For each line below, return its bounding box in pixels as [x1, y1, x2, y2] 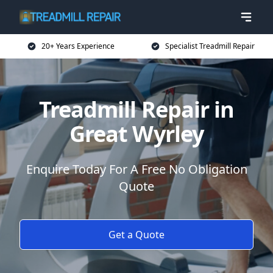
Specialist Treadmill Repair [165, 41, 255, 51]
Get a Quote [108, 228, 165, 241]
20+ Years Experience [41, 41, 115, 51]
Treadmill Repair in [38, 94, 235, 124]
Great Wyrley [69, 119, 204, 149]
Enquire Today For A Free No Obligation [26, 161, 247, 177]
